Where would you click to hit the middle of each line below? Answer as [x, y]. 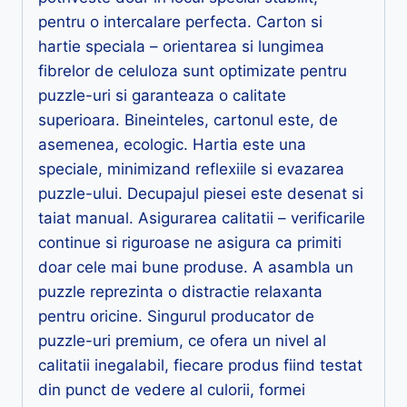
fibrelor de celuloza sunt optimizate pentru [193, 70]
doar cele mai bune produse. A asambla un [196, 267]
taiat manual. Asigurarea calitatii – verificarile [202, 218]
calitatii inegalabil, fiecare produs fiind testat [200, 365]
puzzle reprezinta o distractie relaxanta [180, 291]
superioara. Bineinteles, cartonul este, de [188, 119]
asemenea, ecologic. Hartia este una [172, 144]
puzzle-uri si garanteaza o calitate [162, 95]
